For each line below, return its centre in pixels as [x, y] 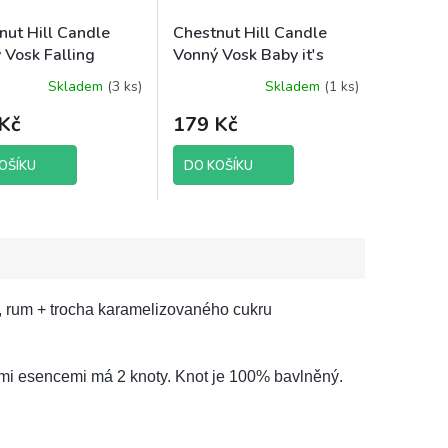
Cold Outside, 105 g [247, 77]
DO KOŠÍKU [218, 166]
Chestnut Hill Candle [250, 33]
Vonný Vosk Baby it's [248, 55]
